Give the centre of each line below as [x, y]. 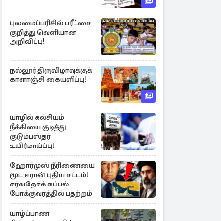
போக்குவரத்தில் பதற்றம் [51, 193]
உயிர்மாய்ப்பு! [32, 146]
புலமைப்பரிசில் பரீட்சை [51, 23]
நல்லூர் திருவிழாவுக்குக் [51, 70]
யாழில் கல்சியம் [37, 117]
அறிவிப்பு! [27, 41]
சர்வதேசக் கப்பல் [39, 184]
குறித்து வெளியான [43, 32]
